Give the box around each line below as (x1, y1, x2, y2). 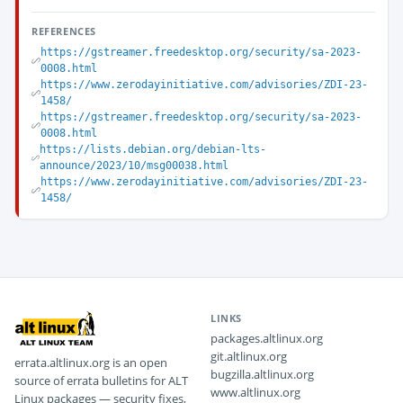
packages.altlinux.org (210, 330, 323, 346)
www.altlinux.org (210, 384, 300, 400)
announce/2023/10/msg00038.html (39, 159, 228, 172)
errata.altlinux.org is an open (14, 354, 167, 371)
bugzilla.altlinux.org (210, 366, 314, 382)
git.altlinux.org (210, 348, 287, 364)
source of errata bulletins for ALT (14, 372, 188, 389)
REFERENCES (31, 24, 96, 38)
